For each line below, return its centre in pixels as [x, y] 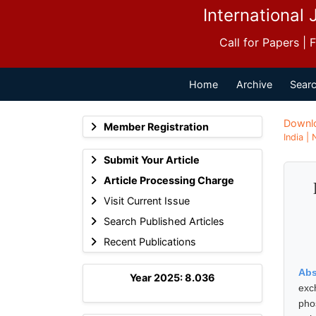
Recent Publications [150, 241]
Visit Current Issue [146, 200]
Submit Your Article [151, 159]
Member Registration [156, 126]
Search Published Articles [164, 221]
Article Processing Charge [169, 180]
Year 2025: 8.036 [172, 277]
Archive [254, 84]
